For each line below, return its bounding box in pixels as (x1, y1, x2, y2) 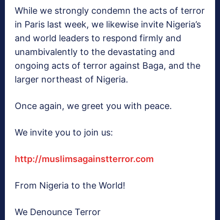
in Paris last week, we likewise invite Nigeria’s (15, 19, 201, 30)
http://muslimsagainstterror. (15, 154, 136, 165)
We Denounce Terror (15, 207, 101, 218)
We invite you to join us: (15, 127, 113, 138)
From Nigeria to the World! (15, 180, 125, 191)
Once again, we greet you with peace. (15, 101, 172, 111)
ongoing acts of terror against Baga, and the (15, 60, 200, 71)
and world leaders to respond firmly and (15, 33, 181, 44)
